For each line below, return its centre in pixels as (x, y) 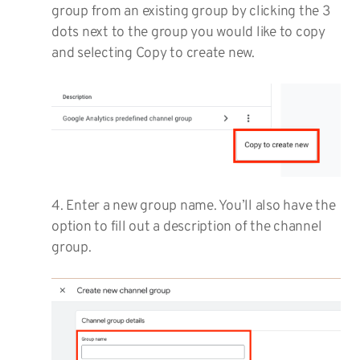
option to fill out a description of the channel (187, 227)
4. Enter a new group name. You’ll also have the (194, 206)
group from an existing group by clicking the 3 (191, 12)
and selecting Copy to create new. (153, 54)
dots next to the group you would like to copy (188, 33)
